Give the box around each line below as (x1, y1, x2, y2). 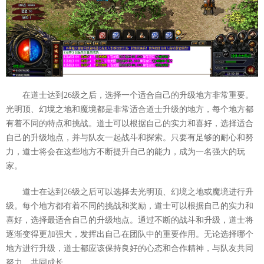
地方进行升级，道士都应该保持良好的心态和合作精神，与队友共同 (6, 244, 253, 253)
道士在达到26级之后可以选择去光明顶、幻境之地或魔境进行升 (22, 187, 253, 196)
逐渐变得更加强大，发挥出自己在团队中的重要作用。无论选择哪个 (6, 230, 253, 239)
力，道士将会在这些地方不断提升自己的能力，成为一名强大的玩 (6, 147, 245, 156)
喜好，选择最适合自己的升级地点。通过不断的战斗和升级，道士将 (6, 216, 253, 225)
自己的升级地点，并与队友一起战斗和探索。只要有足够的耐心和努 (6, 133, 253, 142)
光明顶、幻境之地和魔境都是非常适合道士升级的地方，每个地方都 (6, 105, 253, 114)
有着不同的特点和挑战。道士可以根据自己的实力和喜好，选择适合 (6, 119, 253, 128)
